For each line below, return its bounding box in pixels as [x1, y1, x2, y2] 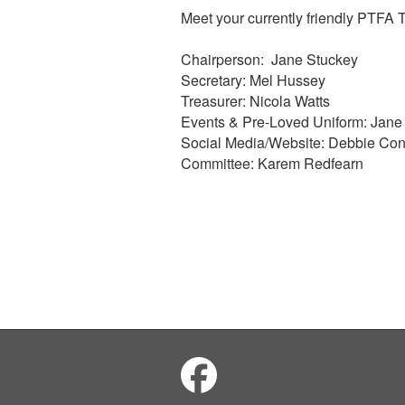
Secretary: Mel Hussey [180, 69, 325, 90]
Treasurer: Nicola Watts [180, 89, 330, 111]
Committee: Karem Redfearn [180, 152, 363, 174]
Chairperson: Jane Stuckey [180, 48, 358, 70]
